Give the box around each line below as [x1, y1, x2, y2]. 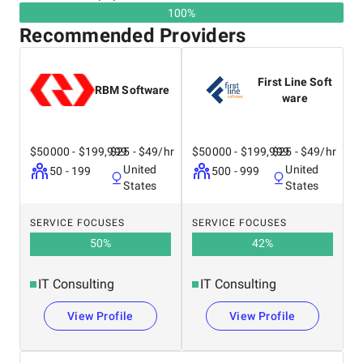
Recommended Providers [19, 24, 246, 47]
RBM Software [95, 83, 170, 96]
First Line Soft [258, 75, 332, 88]
